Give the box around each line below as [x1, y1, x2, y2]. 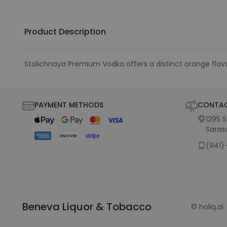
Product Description [24, 26, 106, 37]
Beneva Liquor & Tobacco [22, 199, 152, 214]
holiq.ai [199, 201, 223, 212]
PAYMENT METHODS [34, 100, 103, 110]
